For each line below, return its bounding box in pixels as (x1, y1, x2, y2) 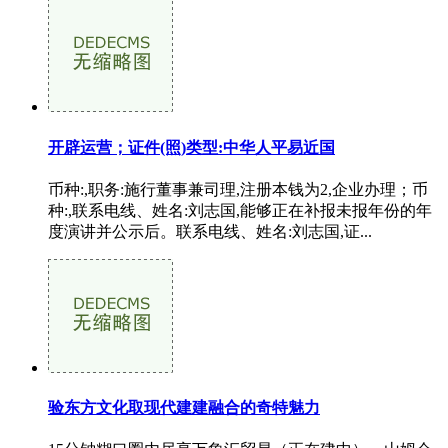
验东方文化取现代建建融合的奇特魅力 (48, 399, 320, 417)
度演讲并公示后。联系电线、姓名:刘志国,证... (48, 222, 372, 240)
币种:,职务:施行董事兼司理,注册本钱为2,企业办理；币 (48, 180, 428, 198)
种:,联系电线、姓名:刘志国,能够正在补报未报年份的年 (48, 201, 432, 219)
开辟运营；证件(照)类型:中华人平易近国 (48, 138, 335, 156)
